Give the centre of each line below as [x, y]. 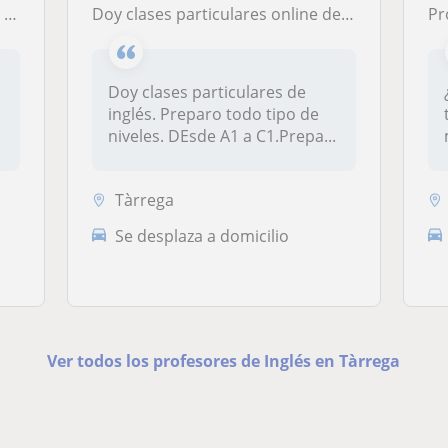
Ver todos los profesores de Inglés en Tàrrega [224, 360]
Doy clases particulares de [207, 92]
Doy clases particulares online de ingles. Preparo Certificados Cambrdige [223, 14]
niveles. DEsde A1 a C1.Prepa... [222, 136]
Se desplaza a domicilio [202, 235]
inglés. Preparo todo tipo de [214, 114]
